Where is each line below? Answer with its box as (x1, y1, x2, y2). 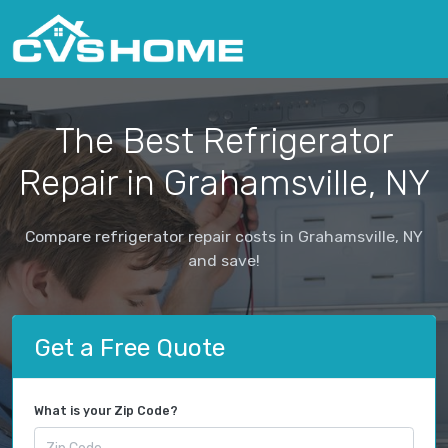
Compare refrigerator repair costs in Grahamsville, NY (25, 226, 423, 246)
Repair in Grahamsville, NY (18, 161, 430, 204)
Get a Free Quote (34, 332, 225, 362)
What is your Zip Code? (34, 404, 178, 419)
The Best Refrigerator (54, 119, 394, 162)
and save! (188, 250, 260, 270)
